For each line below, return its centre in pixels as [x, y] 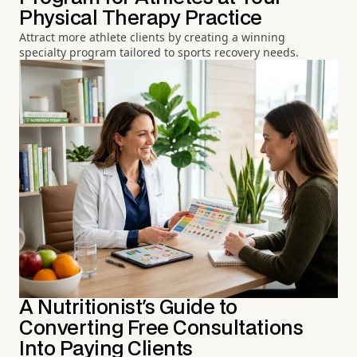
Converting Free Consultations [161, 329]
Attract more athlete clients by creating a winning [152, 37]
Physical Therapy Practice [141, 19]
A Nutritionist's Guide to [129, 308]
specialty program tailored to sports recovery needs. [159, 53]
